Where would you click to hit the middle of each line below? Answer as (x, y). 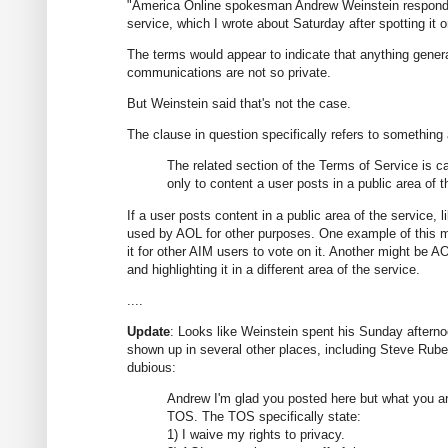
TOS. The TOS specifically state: (264, 417)
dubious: (151, 368)
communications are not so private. (229, 72)
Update (148, 332)
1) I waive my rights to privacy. (256, 435)
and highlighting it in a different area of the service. (273, 269)
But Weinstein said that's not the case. (239, 104)
